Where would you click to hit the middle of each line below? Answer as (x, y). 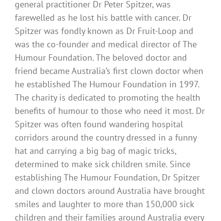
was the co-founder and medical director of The (106, 44)
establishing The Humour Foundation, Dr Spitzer (107, 177)
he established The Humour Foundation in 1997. (107, 84)
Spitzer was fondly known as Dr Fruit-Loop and (104, 31)
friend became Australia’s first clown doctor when (109, 71)
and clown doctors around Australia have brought (110, 190)
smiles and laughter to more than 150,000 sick (104, 204)
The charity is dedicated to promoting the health (108, 97)
